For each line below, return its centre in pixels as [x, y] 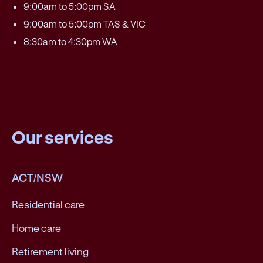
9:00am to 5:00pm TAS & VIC [85, 24]
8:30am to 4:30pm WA [70, 42]
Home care [36, 228]
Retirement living [50, 252]
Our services [63, 137]
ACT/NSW [37, 178]
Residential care [48, 205]
